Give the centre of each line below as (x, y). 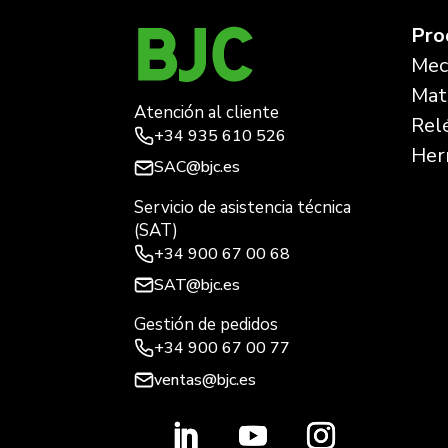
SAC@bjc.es (197, 167)
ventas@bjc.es (205, 379)
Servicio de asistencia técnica (243, 207)
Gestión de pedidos (206, 324)
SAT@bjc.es (197, 284)
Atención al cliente (207, 113)
